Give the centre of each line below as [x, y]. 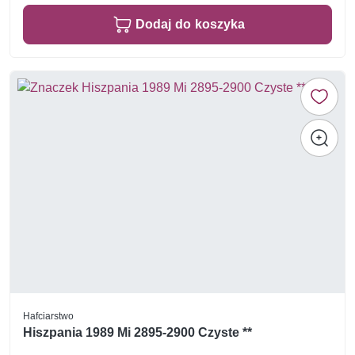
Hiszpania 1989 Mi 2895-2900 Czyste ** [137, 333]
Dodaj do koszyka [190, 25]
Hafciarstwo [48, 315]
